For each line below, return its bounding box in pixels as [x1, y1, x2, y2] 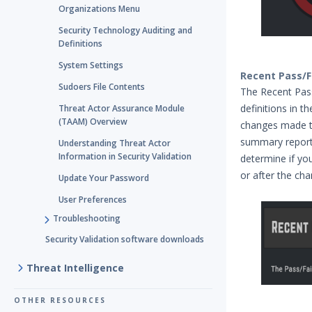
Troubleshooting [53, 212, 120, 224]
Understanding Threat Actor [58, 137, 171, 149]
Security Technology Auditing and [58, 24, 192, 36]
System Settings [58, 59, 123, 71]
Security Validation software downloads [45, 233, 204, 245]
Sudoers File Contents [58, 81, 145, 93]
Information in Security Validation [58, 150, 192, 162]
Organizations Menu [58, 3, 140, 15]
